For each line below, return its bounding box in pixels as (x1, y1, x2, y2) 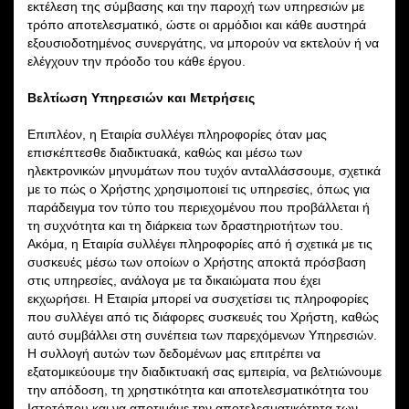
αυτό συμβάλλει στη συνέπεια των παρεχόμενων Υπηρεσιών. (27, 327, 377, 342)
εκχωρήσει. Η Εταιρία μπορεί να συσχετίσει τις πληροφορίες (27, 290, 369, 306)
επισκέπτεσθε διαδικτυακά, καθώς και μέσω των (27, 144, 302, 160)
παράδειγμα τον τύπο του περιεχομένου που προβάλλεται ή (27, 199, 370, 215)
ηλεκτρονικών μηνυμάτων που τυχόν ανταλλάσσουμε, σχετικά (27, 163, 381, 178)
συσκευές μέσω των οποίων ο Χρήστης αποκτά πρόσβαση (27, 254, 366, 269)
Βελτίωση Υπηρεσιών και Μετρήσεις (27, 89, 255, 105)
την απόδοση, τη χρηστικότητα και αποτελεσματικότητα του (27, 382, 369, 397)
